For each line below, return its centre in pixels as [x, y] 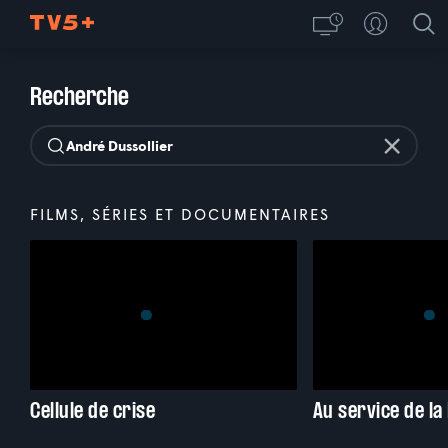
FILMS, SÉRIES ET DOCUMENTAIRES [180, 214]
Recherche [79, 96]
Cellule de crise [92, 411]
